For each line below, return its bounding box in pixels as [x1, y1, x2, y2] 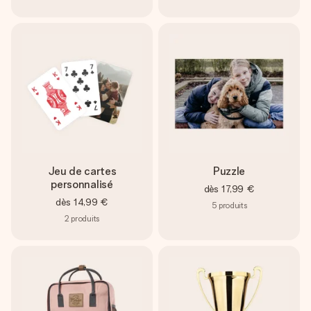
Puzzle [212, 165, 246, 178]
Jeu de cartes [47, 165, 117, 178]
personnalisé [51, 178, 113, 191]
